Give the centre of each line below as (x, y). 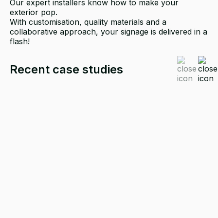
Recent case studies (66, 69)
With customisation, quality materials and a (88, 22)
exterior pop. (34, 12)
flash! (20, 41)
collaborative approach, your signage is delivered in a (109, 31)
